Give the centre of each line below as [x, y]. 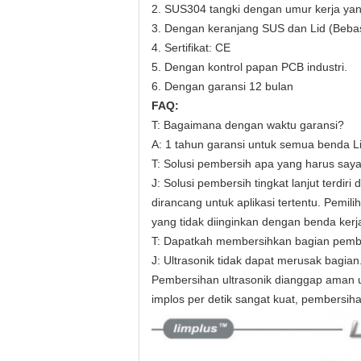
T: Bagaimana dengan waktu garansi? [248, 125]
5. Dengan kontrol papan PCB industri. [249, 67]
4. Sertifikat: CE [191, 48]
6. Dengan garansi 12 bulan [222, 86]
